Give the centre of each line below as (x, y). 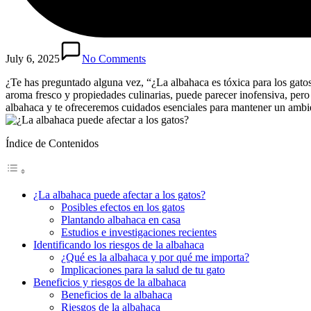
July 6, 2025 (33, 58)
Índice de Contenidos (52, 143)
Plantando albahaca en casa (121, 219)
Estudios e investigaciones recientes (139, 232)
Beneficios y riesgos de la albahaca (110, 282)
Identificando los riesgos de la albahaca (119, 244)
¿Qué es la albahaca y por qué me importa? (155, 257)
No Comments (114, 58)
